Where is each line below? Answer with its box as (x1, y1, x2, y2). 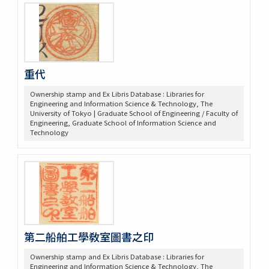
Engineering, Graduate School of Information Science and (29, 117, 216, 127)
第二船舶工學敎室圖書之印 (23, 228, 154, 244)
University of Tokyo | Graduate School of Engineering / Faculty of (29, 107, 238, 118)
